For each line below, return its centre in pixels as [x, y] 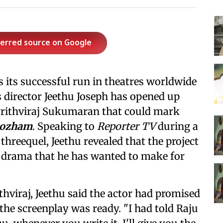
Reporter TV [126, 126]
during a [177, 126]
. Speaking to [65, 126]
